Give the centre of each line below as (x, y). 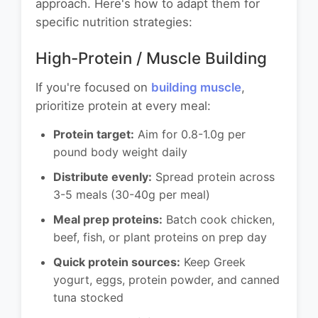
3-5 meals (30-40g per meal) (132, 195)
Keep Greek (213, 262)
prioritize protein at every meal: (123, 106)
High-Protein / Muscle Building (151, 58)
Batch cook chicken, (219, 220)
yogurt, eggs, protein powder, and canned (166, 280)
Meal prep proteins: (108, 220)
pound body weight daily (120, 152)
